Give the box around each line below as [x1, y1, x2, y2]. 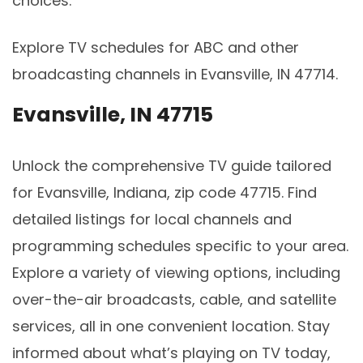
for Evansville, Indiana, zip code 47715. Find [12, 182, 317, 203]
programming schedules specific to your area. [12, 236, 348, 257]
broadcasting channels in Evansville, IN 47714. [12, 63, 338, 84]
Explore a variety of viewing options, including [12, 263, 340, 284]
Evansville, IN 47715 [12, 100, 213, 130]
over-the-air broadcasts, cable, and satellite [12, 289, 336, 310]
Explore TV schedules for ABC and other [12, 36, 299, 58]
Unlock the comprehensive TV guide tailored [12, 156, 331, 177]
